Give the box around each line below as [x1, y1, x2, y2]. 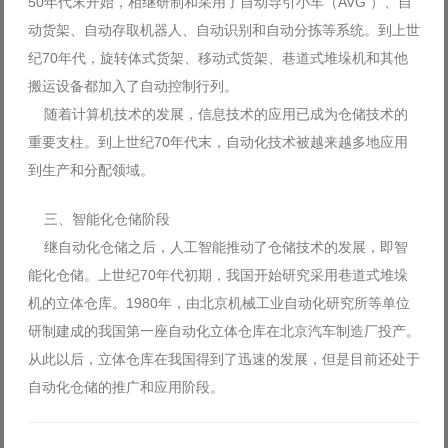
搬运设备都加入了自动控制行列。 [28, 78, 238, 94]
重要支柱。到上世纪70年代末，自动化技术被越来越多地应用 [28, 134, 408, 150]
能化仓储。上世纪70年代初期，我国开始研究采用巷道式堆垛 [28, 267, 408, 283]
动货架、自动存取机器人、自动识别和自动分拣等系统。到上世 [28, 22, 420, 38]
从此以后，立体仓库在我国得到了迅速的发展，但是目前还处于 [28, 351, 420, 367]
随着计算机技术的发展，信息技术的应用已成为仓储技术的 [28, 106, 408, 122]
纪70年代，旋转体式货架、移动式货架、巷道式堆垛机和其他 [28, 50, 408, 66]
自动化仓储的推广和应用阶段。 [28, 379, 224, 395]
